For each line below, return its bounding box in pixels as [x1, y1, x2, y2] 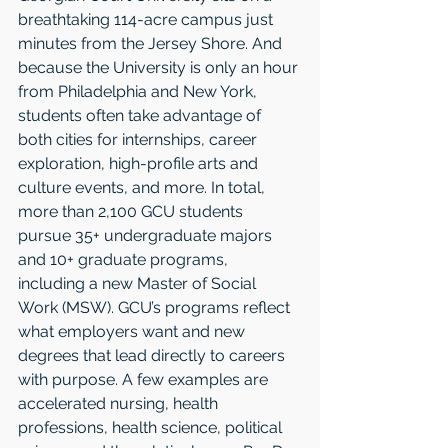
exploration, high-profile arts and [18, 153, 262, 173]
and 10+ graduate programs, [18, 249, 232, 269]
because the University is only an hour [18, 57, 302, 77]
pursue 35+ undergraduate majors [18, 225, 276, 245]
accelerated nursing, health [18, 393, 222, 413]
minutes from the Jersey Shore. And [18, 33, 286, 53]
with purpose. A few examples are [18, 369, 272, 389]
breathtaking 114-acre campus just [18, 9, 277, 29]
